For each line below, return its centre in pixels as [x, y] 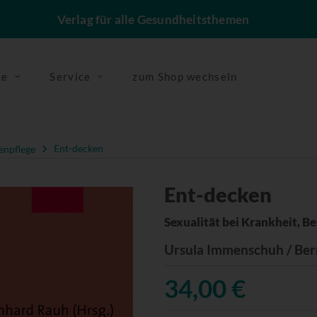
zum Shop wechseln [185, 76]
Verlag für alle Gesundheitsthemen [153, 19]
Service [70, 76]
